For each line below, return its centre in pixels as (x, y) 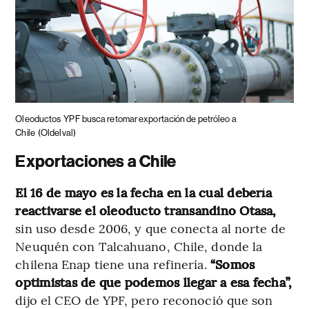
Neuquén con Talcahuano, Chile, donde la (139, 246)
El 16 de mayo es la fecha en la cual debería (143, 192)
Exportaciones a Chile (96, 162)
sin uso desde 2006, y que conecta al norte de (150, 228)
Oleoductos (38, 119)
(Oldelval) (57, 133)
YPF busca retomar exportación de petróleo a (150, 119)
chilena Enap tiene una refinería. (113, 264)
